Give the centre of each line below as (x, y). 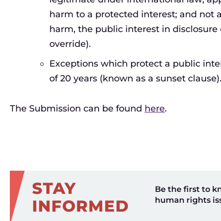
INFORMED (80, 206)
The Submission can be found (77, 109)
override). (70, 44)
